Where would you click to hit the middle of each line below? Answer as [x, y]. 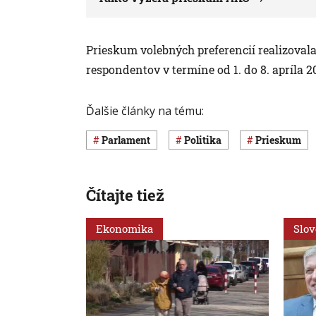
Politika [206, 140]
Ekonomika [124, 228]
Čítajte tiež [125, 195]
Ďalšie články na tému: [145, 111]
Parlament [129, 140]
